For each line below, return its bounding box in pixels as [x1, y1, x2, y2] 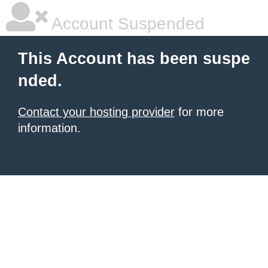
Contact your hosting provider [18, 105, 175, 118]
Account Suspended [48, 14, 205, 33]
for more [175, 105, 224, 118]
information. [18, 121, 81, 135]
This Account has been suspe [18, 50, 250, 68]
